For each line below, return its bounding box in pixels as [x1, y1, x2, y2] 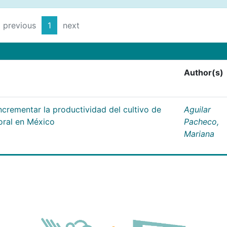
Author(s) [184, 67, 223, 78]
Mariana [184, 128, 214, 139]
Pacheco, [184, 116, 219, 127]
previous [3, 20, 36, 31]
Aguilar [184, 104, 211, 115]
